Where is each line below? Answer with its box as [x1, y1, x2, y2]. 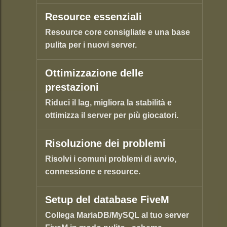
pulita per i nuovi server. [45, 41, 137, 50]
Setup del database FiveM [45, 194, 169, 206]
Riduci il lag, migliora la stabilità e [45, 98, 172, 107]
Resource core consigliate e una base [45, 28, 190, 37]
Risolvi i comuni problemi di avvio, [45, 155, 176, 164]
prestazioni [45, 82, 99, 93]
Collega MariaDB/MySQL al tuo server [45, 211, 189, 220]
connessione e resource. [45, 167, 140, 176]
